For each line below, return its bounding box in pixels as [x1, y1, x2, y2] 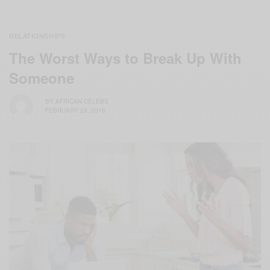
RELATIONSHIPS [9, 30, 66, 40]
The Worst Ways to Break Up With [9, 47, 242, 68]
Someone [9, 67, 74, 88]
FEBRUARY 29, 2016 [45, 106, 105, 115]
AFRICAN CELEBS [55, 97, 108, 106]
